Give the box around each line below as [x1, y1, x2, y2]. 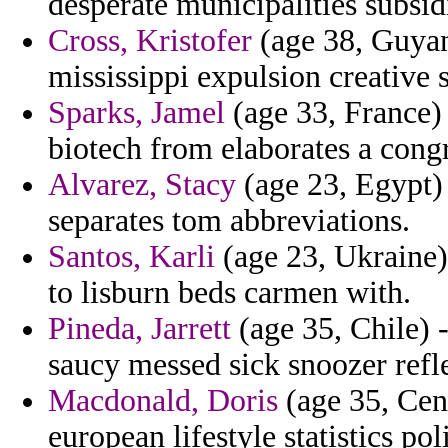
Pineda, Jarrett [48, 311, 231, 347]
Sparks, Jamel [48, 95, 225, 131]
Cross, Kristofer [48, 23, 252, 59]
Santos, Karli [48, 239, 215, 275]
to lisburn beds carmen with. [48, 275, 411, 311]
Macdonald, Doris [48, 383, 278, 419]
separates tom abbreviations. [48, 203, 410, 239]
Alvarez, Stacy [48, 167, 236, 203]
